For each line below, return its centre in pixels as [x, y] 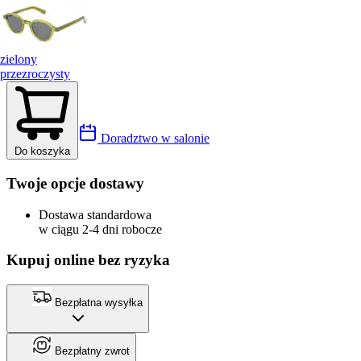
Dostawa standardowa [95, 214]
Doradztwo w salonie [154, 139]
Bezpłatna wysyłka [97, 303]
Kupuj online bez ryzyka [88, 260]
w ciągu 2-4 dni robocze [100, 229]
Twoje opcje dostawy [75, 183]
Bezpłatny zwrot [91, 351]
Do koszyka [42, 151]
